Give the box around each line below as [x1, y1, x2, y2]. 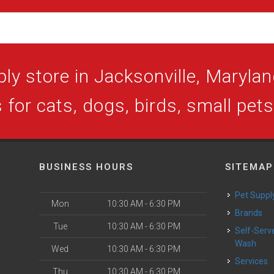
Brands [240, 208, 263, 218]
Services [240, 256, 268, 266]
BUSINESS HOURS [39, 161, 133, 172]
